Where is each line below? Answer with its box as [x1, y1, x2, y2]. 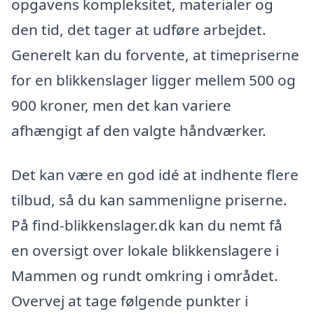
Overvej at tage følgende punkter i [11, 291, 248, 311]
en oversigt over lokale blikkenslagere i [11, 240, 279, 261]
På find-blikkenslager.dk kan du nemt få [11, 215, 282, 235]
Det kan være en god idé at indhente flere [11, 165, 299, 185]
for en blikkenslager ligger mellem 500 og [11, 69, 296, 90]
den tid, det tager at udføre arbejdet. [11, 19, 266, 39]
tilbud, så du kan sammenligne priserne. [11, 190, 287, 210]
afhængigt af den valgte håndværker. [11, 120, 266, 140]
